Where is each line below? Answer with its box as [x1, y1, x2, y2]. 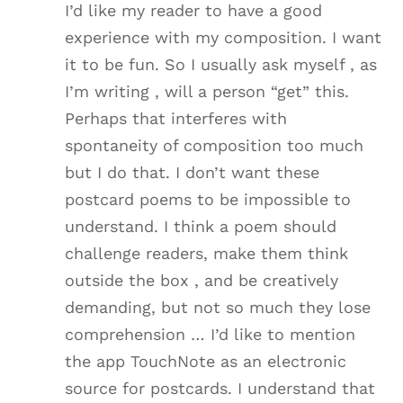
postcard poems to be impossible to [65, 190, 352, 210]
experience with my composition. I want [65, 28, 382, 48]
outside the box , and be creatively [65, 271, 339, 291]
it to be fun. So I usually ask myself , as [65, 55, 378, 75]
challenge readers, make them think [65, 244, 349, 264]
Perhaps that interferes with [65, 109, 288, 129]
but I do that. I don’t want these [65, 163, 320, 183]
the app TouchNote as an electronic [65, 352, 347, 372]
